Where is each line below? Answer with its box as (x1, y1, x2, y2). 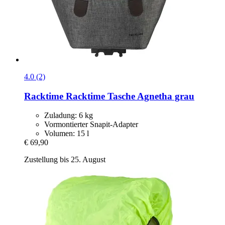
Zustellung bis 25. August (24, 155, 105, 164)
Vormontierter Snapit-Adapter (44, 120, 138, 129)
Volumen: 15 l (44, 129, 89, 138)
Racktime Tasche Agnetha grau (63, 90, 194, 101)
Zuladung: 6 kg (44, 111, 93, 120)
